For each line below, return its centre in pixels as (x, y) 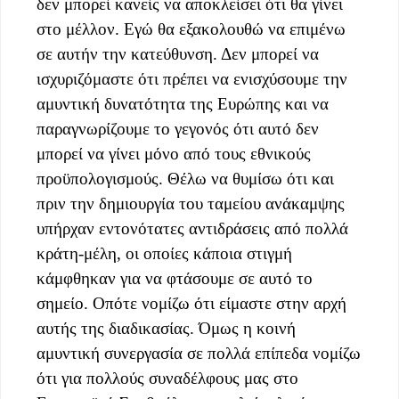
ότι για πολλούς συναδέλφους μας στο (167, 379)
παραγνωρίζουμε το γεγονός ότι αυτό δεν (178, 129)
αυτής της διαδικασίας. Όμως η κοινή (166, 329)
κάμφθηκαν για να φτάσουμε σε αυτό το (175, 279)
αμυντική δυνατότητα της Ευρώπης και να (183, 104)
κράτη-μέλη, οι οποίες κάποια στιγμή (164, 254)
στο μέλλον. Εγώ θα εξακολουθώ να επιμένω (191, 29)
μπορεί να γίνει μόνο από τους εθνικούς (174, 154)
